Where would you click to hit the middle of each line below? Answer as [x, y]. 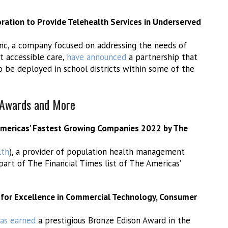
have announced [96, 57]
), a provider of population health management [97, 152]
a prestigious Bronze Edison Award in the [113, 220]
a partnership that [162, 57]
